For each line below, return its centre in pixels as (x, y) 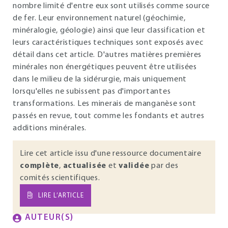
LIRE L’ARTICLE (61, 195)
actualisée (84, 166)
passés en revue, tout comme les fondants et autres (109, 116)
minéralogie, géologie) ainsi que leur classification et (109, 31)
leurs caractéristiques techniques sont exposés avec (108, 43)
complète (39, 166)
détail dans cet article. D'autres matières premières (107, 55)
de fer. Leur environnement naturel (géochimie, (99, 18)
